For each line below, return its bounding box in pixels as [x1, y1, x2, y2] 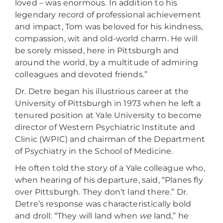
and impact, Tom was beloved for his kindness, [15, 22, 203, 31]
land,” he [151, 211, 189, 221]
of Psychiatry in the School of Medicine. [15, 146, 173, 156]
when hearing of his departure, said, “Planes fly [15, 175, 203, 185]
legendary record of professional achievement [15, 10, 202, 19]
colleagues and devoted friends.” [15, 70, 148, 79]
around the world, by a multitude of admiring [15, 58, 199, 67]
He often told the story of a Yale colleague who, [15, 163, 205, 173]
